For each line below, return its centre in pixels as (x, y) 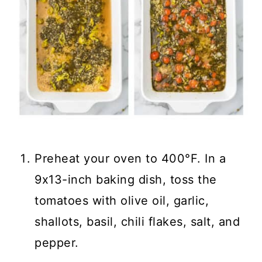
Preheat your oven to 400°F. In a (130, 158)
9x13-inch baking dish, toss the (126, 180)
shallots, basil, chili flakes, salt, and (137, 222)
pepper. (57, 243)
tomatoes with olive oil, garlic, (122, 201)
